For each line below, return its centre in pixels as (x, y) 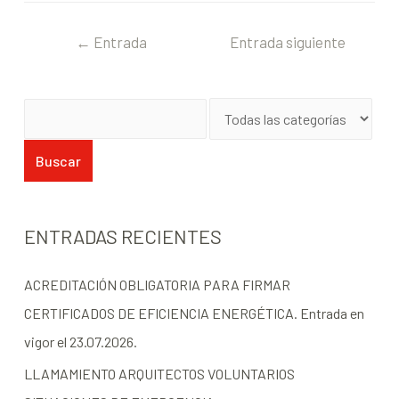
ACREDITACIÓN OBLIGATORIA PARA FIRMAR (157, 285)
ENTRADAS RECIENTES (122, 236)
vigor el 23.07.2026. (80, 342)
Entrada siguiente (287, 41)
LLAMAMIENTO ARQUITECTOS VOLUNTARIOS (159, 374)
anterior (111, 73)
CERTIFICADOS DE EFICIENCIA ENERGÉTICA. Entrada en (194, 313)
